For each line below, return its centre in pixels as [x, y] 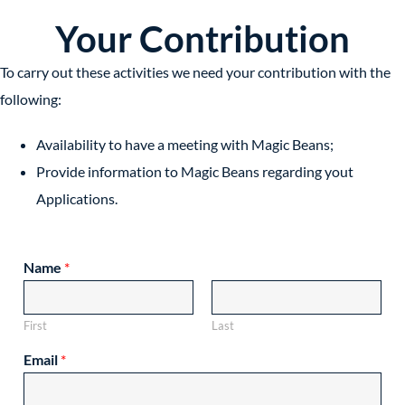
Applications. [77, 199]
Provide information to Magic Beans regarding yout [195, 172]
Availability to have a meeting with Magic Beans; [185, 145]
